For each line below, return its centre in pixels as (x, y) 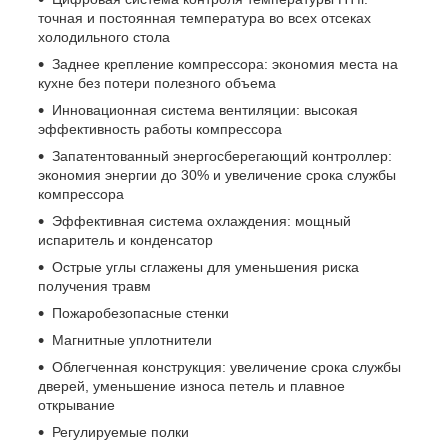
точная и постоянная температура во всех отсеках (204, 17)
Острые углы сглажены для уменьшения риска (205, 266)
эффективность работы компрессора (160, 128)
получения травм (94, 285)
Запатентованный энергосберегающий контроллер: (222, 155)
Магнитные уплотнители (132, 339)
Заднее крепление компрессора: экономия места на (225, 63)
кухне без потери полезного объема (157, 82)
